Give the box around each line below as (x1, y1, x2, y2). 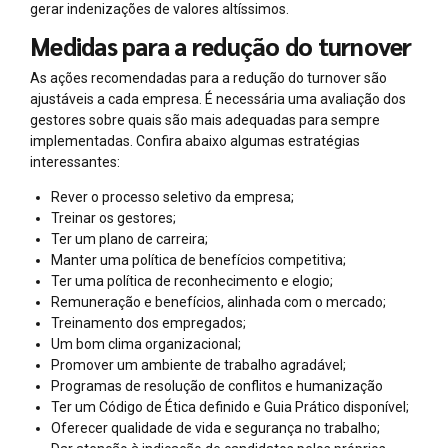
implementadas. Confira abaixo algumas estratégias (30, 132, 360, 149)
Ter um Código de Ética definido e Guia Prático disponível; (51, 398, 409, 415)
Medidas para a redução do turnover (30, 29, 412, 62)
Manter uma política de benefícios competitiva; (51, 251, 346, 268)
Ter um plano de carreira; (51, 230, 208, 247)
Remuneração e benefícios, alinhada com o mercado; (51, 293, 386, 310)
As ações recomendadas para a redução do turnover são (30, 69, 387, 86)
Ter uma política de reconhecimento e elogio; (51, 272, 333, 289)
